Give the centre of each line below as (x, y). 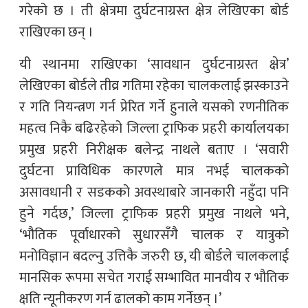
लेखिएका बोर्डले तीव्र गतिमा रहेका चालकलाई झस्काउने (154, 86)
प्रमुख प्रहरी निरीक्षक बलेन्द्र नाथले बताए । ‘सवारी (154, 150)
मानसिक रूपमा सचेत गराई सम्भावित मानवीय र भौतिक (154, 277)
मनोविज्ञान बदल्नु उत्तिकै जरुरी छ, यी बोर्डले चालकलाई (154, 256)
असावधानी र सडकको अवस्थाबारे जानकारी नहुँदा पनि (154, 192)
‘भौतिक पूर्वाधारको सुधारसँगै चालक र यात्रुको (154, 235)
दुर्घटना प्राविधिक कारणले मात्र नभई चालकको (154, 171)
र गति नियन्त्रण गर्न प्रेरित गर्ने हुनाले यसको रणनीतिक (154, 107)
